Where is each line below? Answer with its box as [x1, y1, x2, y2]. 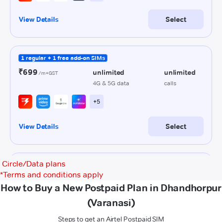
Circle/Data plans [2, 159, 65, 168]
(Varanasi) [87, 197, 135, 209]
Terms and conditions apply [3, 170, 103, 179]
